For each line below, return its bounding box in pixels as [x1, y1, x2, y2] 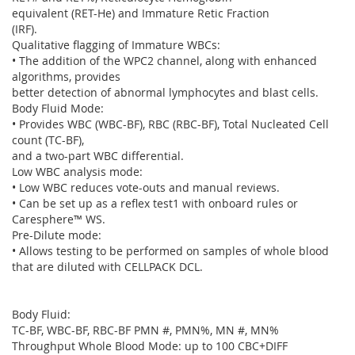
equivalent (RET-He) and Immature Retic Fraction [12, 6, 269, 21]
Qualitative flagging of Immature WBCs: [12, 37, 220, 52]
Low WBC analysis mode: [12, 164, 143, 179]
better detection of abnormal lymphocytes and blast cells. [12, 85, 319, 100]
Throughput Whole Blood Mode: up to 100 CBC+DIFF [12, 338, 288, 353]
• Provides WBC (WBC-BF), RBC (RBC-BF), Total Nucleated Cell [12, 116, 329, 132]
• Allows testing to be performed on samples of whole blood [12, 243, 329, 258]
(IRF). [12, 21, 37, 36]
